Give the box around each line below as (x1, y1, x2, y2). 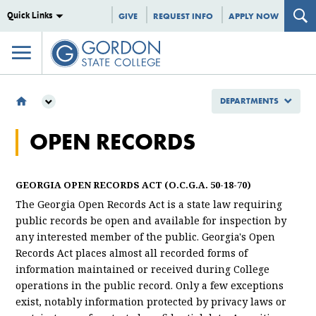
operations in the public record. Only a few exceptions (16, 277, 284, 293)
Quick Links (6, 8, 52, 21)
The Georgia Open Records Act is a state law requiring (16, 196, 283, 212)
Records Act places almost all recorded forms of (16, 245, 248, 260)
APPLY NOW (229, 10, 279, 22)
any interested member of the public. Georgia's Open (16, 229, 276, 244)
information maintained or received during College (16, 261, 270, 276)
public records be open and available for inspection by (16, 212, 287, 228)
